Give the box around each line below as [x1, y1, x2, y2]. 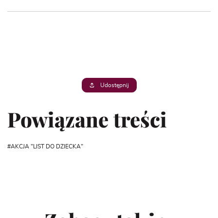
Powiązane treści [7, 106, 167, 133]
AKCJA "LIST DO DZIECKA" [11, 144, 83, 150]
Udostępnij [99, 82, 129, 89]
